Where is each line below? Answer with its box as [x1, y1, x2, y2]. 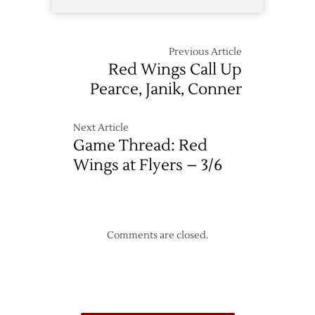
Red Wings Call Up [108, 60, 242, 80]
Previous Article [169, 46, 242, 59]
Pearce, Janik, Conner [90, 79, 242, 100]
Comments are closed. [107, 229, 208, 243]
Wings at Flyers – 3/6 [73, 155, 222, 176]
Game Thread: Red [73, 136, 207, 156]
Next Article [73, 122, 129, 135]
